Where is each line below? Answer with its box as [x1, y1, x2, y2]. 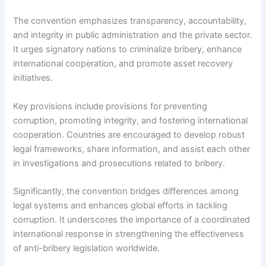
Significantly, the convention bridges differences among [13, 186, 239, 197]
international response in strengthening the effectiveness [13, 229, 245, 240]
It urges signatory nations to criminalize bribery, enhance [13, 44, 242, 55]
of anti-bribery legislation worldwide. [13, 243, 160, 254]
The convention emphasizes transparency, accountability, [13, 15, 247, 27]
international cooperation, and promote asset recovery [13, 58, 233, 69]
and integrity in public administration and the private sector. [13, 30, 252, 41]
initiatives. [13, 72, 53, 84]
